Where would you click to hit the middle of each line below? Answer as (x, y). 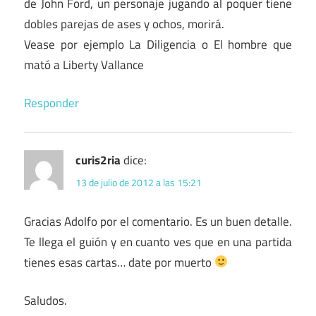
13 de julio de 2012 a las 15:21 (139, 182)
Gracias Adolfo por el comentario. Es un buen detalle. (158, 221)
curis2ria (98, 160)
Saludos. (45, 301)
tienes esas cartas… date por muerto (119, 262)
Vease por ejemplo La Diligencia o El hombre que (158, 44)
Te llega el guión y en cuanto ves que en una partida (158, 242)
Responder (51, 103)
